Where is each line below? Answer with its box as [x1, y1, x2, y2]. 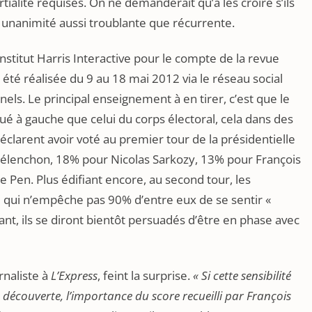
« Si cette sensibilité [193, 267, 291, 283]
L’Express [51, 267, 97, 283]
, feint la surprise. [97, 267, 193, 283]
